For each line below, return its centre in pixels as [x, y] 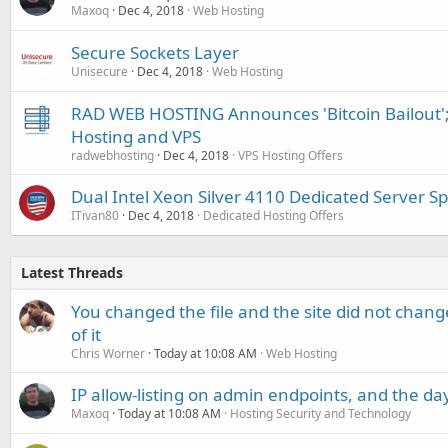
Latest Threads [72, 272]
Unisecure [99, 71]
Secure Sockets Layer [155, 52]
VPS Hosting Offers [290, 155]
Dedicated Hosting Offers [273, 215]
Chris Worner [108, 353]
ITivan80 [95, 215]
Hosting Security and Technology [320, 413]
